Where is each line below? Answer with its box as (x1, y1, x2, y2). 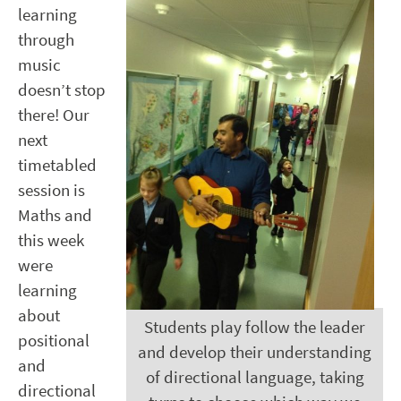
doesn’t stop (18, 79, 106, 102)
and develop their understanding (138, 341, 371, 364)
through (18, 29, 74, 52)
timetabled (18, 154, 97, 177)
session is (18, 179, 85, 202)
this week (18, 229, 84, 252)
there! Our (18, 104, 90, 127)
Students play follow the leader (144, 316, 365, 339)
